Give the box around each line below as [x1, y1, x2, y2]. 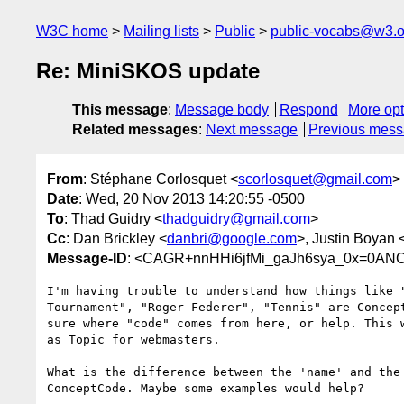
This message [72, 102, 168, 118]
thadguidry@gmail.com [162, 210, 310, 226]
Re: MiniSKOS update [36, 59, 260, 84]
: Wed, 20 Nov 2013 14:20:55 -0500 [78, 190, 305, 207]
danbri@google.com [167, 230, 297, 246]
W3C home [36, 23, 108, 39]
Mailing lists [124, 23, 199, 39]
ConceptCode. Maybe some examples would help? [47, 381, 364, 395]
